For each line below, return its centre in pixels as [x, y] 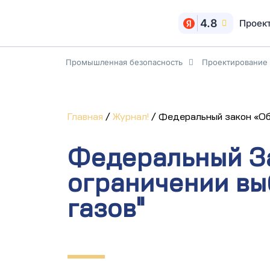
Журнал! [131, 117]
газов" [106, 209]
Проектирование [235, 62]
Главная [85, 117]
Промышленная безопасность [124, 62]
